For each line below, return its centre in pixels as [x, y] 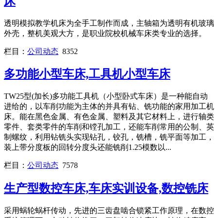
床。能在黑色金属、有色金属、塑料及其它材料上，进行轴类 [109, 117]
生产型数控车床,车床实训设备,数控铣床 [106, 189]
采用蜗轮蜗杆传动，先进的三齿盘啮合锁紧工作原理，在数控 [109, 211]
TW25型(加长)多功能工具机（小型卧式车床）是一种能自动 [106, 96]
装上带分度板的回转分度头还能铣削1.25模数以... [88, 147]
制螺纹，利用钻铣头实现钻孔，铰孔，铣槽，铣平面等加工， [109, 137]
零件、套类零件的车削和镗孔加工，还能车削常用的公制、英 [109, 127]
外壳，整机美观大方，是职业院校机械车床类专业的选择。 [105, 33]
